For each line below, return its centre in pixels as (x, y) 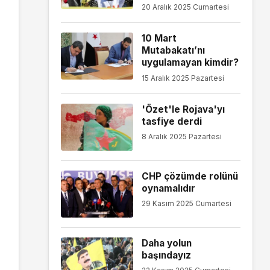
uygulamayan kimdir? (190, 63)
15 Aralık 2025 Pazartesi (183, 78)
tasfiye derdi (171, 121)
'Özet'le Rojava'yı (183, 109)
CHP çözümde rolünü (190, 176)
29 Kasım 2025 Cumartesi (186, 204)
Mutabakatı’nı (173, 51)
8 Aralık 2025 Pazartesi (181, 137)
